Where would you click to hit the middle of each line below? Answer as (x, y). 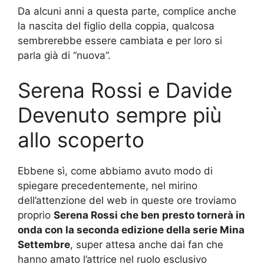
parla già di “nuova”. (64, 55)
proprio (36, 215)
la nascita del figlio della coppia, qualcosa (116, 26)
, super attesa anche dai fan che (147, 245)
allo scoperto (81, 140)
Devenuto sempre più (120, 115)
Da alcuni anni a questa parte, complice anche (127, 11)
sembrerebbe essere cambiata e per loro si (120, 40)
